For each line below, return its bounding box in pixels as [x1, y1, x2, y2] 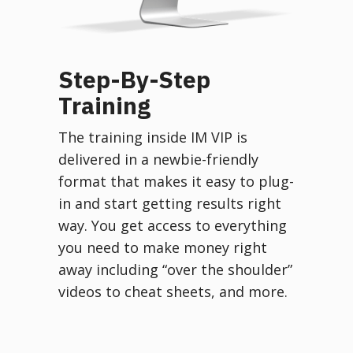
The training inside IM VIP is [58, 127, 247, 147]
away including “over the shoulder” [58, 259, 292, 279]
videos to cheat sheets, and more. [58, 281, 288, 301]
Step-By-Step [58, 63, 210, 95]
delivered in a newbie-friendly [58, 149, 258, 169]
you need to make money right [58, 237, 267, 257]
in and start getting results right [58, 193, 281, 213]
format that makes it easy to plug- [58, 171, 294, 191]
